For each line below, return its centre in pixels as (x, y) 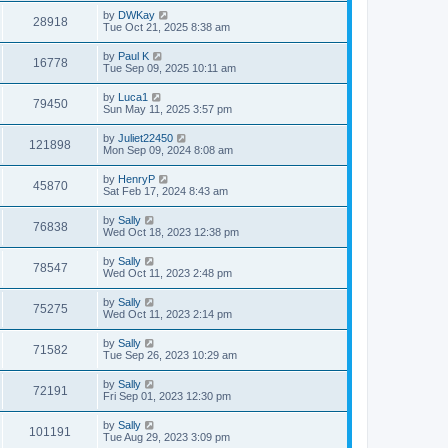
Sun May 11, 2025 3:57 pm (167, 108)
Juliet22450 (145, 137)
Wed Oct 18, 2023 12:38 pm (171, 231)
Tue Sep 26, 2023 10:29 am (170, 354)
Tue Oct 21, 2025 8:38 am (166, 26)
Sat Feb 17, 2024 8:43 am (165, 190)
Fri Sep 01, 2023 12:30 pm (167, 395)
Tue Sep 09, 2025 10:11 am (169, 67)
